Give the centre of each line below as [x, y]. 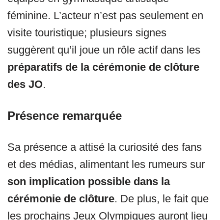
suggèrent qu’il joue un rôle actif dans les [104, 50]
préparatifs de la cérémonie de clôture [103, 67]
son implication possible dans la [89, 182]
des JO [25, 84]
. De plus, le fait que [162, 199]
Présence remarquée [65, 116]
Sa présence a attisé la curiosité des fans [105, 147]
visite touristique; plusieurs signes [87, 33]
